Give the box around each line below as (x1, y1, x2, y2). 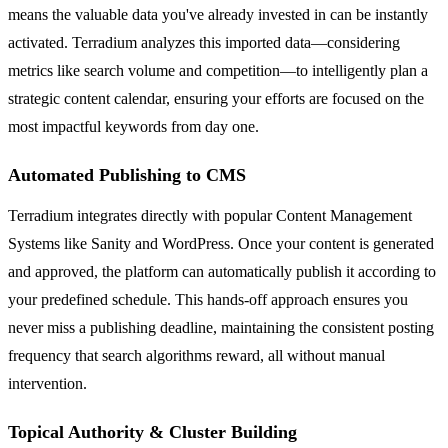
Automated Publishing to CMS (8, 164, 246, 185)
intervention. (8, 374, 87, 392)
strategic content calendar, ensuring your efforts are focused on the (8, 89, 424, 107)
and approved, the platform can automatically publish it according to (8, 262, 436, 280)
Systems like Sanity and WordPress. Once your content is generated (8, 234, 434, 252)
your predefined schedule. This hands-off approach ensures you (8, 290, 408, 308)
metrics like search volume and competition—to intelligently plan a (8, 61, 428, 79)
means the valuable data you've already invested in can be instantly (8, 5, 428, 23)
